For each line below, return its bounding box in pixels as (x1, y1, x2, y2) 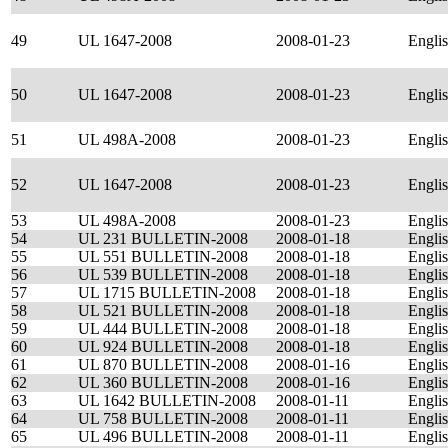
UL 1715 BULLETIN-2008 (78, 284, 256, 301)
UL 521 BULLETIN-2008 (78, 302, 248, 319)
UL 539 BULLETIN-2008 (78, 266, 248, 283)
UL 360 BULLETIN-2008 (78, 374, 248, 391)
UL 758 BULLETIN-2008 (78, 410, 248, 427)
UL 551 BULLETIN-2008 (78, 248, 248, 265)
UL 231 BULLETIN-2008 (78, 230, 248, 247)
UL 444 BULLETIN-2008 (78, 320, 248, 337)
